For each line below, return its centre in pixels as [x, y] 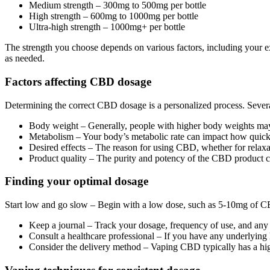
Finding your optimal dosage [77, 181]
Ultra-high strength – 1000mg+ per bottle [107, 27]
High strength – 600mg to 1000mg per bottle [114, 16]
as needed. [25, 58]
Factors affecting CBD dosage [78, 81]
